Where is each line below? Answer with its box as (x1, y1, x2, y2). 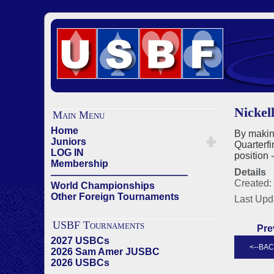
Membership (51, 158, 108, 169)
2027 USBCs (51, 235, 109, 246)
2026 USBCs (51, 257, 109, 268)
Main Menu (53, 109, 105, 121)
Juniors (51, 136, 86, 147)
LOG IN (51, 147, 84, 158)
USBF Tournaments (53, 219, 144, 231)
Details (234, 167, 266, 177)
